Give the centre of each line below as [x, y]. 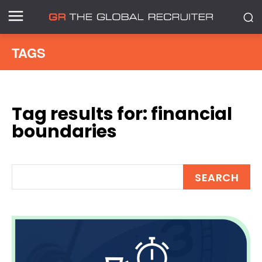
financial [192, 114]
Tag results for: [81, 114]
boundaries [64, 132]
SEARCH [217, 177]
